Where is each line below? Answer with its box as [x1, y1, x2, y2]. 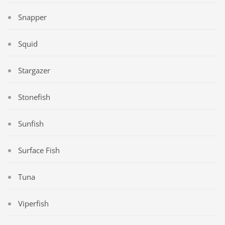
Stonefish [18, 91, 50, 102]
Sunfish [18, 118, 44, 129]
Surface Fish [18, 145, 60, 155]
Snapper [18, 12, 47, 22]
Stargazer [18, 65, 50, 75]
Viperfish [18, 198, 49, 208]
